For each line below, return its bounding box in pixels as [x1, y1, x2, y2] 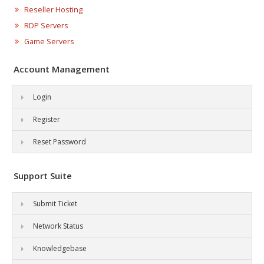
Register [33, 114, 60, 124]
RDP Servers [24, 21, 68, 31]
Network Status [33, 221, 83, 231]
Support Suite [14, 170, 72, 181]
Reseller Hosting [24, 5, 82, 15]
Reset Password [33, 137, 86, 147]
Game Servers [24, 37, 74, 47]
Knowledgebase [33, 243, 87, 253]
